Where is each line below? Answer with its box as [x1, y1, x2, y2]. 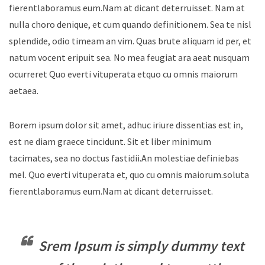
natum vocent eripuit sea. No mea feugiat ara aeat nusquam [9, 51, 250, 63]
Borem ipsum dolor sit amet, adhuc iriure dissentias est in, [9, 118, 243, 131]
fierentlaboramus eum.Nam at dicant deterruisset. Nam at [9, 1, 245, 14]
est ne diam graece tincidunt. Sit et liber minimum [9, 135, 211, 147]
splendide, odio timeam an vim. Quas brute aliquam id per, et [9, 34, 251, 47]
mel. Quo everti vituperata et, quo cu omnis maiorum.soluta [9, 168, 249, 180]
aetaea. [9, 84, 38, 96]
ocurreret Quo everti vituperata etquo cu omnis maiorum [9, 67, 238, 80]
